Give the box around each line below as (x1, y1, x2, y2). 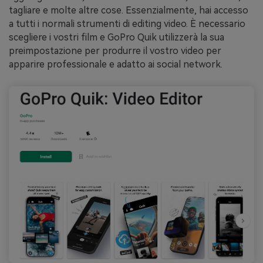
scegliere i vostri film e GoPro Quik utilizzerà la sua (9, 32, 224, 43)
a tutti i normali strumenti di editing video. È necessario (9, 18, 245, 30)
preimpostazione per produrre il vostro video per (9, 45, 221, 57)
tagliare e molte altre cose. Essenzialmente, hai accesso (9, 5, 248, 16)
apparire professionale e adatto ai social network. (9, 59, 222, 70)
